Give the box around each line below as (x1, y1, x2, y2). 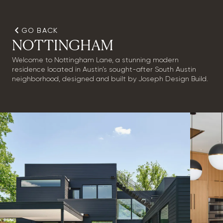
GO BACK (21, 27, 58, 35)
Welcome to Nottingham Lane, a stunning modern (11, 56, 179, 64)
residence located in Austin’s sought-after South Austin (11, 66, 196, 73)
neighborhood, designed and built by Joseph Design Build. (11, 75, 208, 83)
